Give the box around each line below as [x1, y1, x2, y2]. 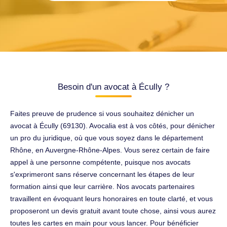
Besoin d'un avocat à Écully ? [58, 82, 169, 92]
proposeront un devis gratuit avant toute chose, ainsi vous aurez [10, 206, 216, 215]
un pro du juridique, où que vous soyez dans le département [10, 133, 203, 142]
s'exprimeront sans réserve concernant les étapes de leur [10, 170, 195, 178]
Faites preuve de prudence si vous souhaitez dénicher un [10, 109, 194, 118]
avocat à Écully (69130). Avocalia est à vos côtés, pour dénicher [10, 121, 215, 130]
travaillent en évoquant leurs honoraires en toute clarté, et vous [10, 194, 213, 203]
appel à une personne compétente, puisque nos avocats [10, 158, 191, 166]
